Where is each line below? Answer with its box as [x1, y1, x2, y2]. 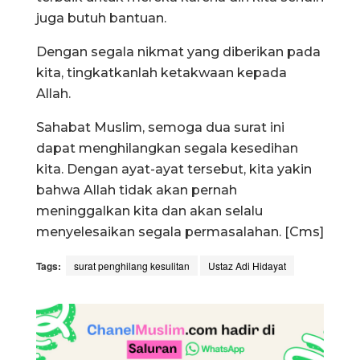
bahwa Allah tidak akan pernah [36, 182, 237, 198]
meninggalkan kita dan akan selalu [36, 202, 263, 219]
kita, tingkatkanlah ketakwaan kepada [36, 64, 287, 80]
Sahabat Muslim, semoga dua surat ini [36, 119, 284, 135]
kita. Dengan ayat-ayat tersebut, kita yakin [36, 161, 312, 177]
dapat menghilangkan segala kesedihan [36, 140, 298, 156]
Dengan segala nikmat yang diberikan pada [36, 43, 321, 59]
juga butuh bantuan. [36, 10, 166, 26]
